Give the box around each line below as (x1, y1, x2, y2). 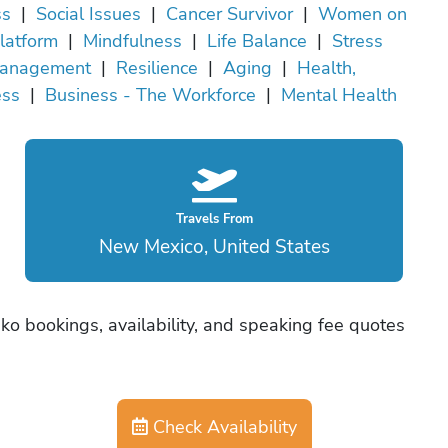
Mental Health (281, 83, 397, 107)
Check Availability (147, 415, 297, 440)
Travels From (175, 210, 253, 228)
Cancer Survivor (165, 2, 293, 26)
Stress (331, 29, 383, 53)
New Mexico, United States (98, 233, 330, 260)
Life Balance (206, 29, 307, 53)
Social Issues (35, 2, 141, 26)
